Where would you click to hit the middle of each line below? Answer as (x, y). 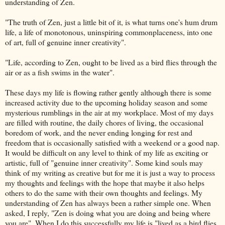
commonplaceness (154, 32)
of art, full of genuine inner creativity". (66, 42)
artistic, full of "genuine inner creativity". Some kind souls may (104, 162)
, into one (198, 32)
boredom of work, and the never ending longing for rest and (99, 132)
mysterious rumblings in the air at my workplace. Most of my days (109, 112)
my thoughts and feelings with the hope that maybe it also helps (105, 183)
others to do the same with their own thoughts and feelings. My (104, 193)
